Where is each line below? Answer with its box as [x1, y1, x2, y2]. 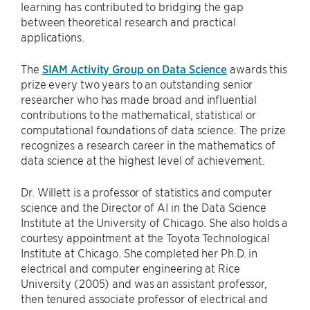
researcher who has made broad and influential [21, 92, 257, 106]
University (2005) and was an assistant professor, [21, 276, 268, 290]
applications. [21, 30, 84, 44]
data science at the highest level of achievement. [21, 153, 266, 167]
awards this [227, 62, 287, 75]
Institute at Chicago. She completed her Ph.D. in [21, 246, 258, 259]
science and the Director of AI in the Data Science [21, 200, 266, 214]
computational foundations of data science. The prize [21, 122, 286, 136]
